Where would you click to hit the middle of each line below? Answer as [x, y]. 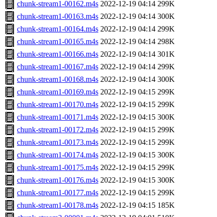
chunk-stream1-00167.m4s [58, 67]
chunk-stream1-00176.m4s [58, 180]
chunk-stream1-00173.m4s [58, 142]
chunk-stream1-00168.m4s [58, 79]
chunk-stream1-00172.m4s [58, 130]
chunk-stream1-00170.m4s [58, 105]
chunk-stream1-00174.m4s [58, 155]
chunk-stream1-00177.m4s [58, 193]
